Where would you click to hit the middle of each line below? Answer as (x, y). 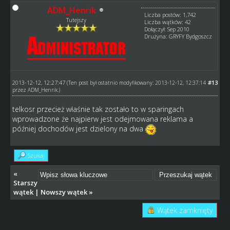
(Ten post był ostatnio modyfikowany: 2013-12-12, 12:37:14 (136, 82)
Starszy (25, 183)
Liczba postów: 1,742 (170, 14)
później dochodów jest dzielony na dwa (79, 128)
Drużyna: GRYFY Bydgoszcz (178, 36)
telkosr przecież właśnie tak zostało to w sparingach (98, 109)
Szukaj (36, 155)
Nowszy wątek (64, 192)
